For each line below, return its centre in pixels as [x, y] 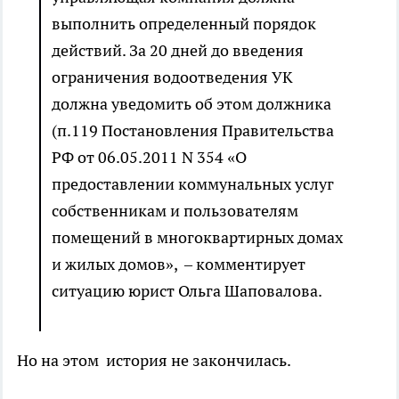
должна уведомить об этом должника [191, 104]
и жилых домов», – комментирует [179, 265]
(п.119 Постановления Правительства [193, 131]
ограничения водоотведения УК [172, 77]
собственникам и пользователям [175, 211]
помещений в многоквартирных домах [197, 238]
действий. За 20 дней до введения [178, 51]
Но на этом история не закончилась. [154, 361]
